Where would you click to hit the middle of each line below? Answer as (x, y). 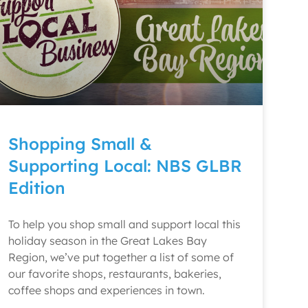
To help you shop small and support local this (124, 224)
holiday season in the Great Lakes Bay (108, 241)
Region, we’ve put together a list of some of (121, 257)
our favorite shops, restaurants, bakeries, (115, 274)
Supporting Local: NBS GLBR (125, 166)
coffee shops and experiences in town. (107, 290)
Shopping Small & (80, 144)
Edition (37, 188)
